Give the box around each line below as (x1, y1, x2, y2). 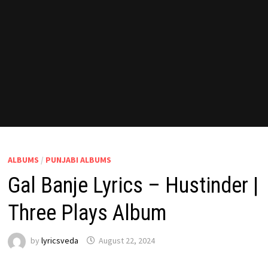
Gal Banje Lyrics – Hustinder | (7, 173, 258, 198)
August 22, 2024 (98, 235, 155, 246)
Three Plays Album (7, 200, 166, 226)
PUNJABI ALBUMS (45, 154, 111, 165)
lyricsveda (41, 235, 78, 246)
